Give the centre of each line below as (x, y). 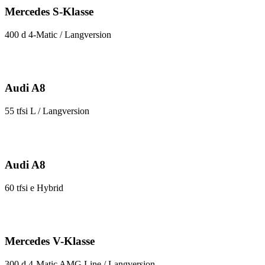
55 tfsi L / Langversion (47, 111)
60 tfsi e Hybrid (34, 188)
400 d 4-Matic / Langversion (58, 34)
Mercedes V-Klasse (50, 241)
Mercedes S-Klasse (49, 11)
